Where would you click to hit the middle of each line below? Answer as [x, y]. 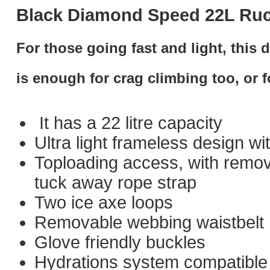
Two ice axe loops [104, 202]
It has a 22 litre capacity [128, 123]
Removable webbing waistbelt [149, 222]
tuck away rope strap [115, 183]
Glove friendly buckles [120, 242]
